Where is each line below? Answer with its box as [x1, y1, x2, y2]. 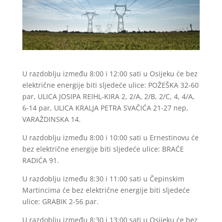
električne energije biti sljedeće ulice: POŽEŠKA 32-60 [22, 80, 199, 90]
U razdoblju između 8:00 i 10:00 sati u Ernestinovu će [22, 132, 199, 142]
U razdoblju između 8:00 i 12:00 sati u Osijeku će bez [22, 68, 198, 78]
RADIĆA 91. [22, 155, 59, 165]
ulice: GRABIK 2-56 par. [22, 196, 99, 206]
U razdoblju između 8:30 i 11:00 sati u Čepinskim [22, 173, 184, 183]
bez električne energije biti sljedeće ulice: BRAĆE [22, 144, 184, 154]
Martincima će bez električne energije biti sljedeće [22, 185, 190, 195]
